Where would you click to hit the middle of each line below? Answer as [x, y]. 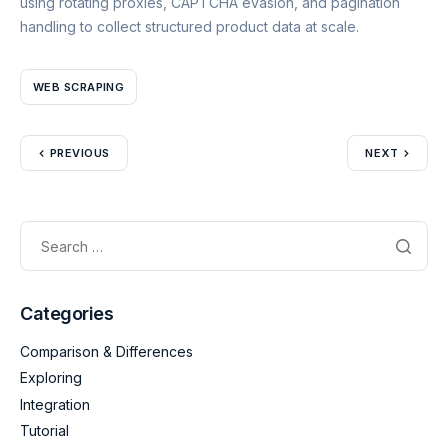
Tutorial [44, 430]
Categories [67, 314]
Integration [55, 404]
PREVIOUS [80, 153]
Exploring [51, 378]
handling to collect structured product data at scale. [189, 27]
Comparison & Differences [106, 352]
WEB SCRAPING [79, 86]
